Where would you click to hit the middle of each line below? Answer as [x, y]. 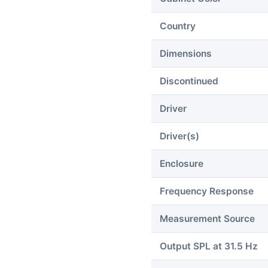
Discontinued [189, 81]
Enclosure [182, 163]
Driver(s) [179, 136]
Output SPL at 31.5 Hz [209, 246]
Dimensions [186, 53]
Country [178, 26]
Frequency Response [207, 191]
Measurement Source [207, 218]
